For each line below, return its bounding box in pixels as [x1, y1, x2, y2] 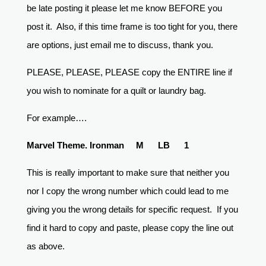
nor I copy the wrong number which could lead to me [26, 186, 229, 197]
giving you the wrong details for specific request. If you [26, 204, 238, 215]
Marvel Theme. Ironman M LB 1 [26, 140, 189, 151]
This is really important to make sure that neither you [26, 167, 229, 178]
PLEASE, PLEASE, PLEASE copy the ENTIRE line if [26, 67, 232, 78]
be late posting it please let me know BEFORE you [26, 3, 222, 14]
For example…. [26, 113, 89, 123]
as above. [26, 241, 69, 252]
